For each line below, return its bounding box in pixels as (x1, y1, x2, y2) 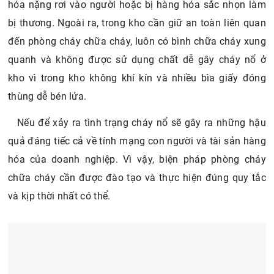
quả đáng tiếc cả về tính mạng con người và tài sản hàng (8, 135, 266, 147)
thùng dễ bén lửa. (8, 91, 89, 103)
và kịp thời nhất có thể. (8, 190, 111, 202)
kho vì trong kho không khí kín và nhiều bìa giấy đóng (8, 72, 266, 84)
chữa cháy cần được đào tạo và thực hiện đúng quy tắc (8, 172, 266, 184)
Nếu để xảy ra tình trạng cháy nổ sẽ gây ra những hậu (17, 117, 266, 129)
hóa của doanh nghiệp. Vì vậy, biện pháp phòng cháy (8, 154, 266, 166)
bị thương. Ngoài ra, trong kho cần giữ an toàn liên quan (8, 17, 266, 29)
